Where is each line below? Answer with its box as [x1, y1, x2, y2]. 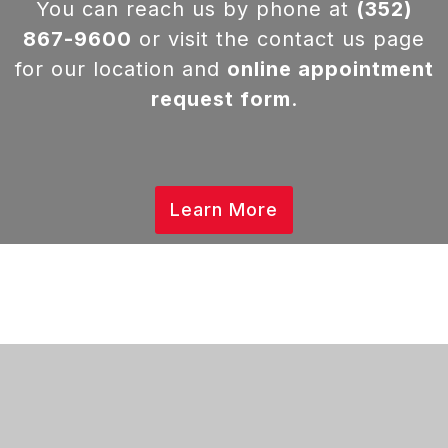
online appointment [226, 57, 434, 82]
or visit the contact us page [132, 27, 425, 52]
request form [150, 87, 291, 112]
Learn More [170, 199, 278, 221]
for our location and [14, 57, 227, 82]
